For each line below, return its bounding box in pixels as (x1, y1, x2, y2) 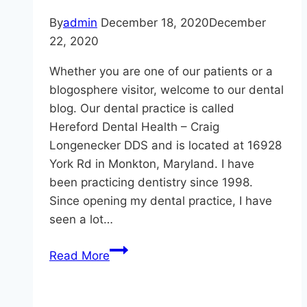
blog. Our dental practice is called (49, 101, 234, 115)
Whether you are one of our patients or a (49, 64, 273, 78)
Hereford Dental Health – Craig (49, 119, 219, 134)
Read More (49, 248, 110, 262)
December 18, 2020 (101, 15, 209, 29)
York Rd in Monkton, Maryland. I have (49, 156, 254, 171)
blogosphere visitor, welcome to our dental (49, 82, 284, 97)
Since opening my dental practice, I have (49, 193, 272, 208)
